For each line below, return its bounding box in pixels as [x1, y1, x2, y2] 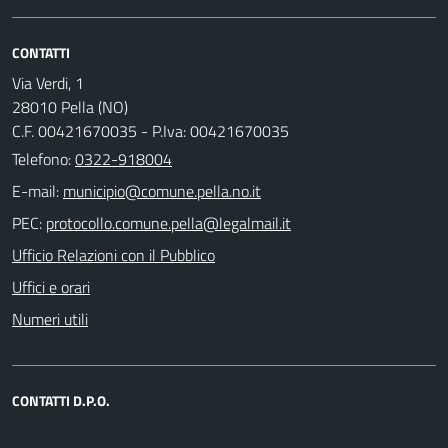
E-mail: [12, 178, 59, 203]
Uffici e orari [12, 274, 90, 299]
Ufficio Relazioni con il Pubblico [12, 242, 215, 267]
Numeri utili [12, 306, 88, 331]
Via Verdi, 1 [12, 70, 84, 95]
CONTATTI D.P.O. [12, 389, 110, 411]
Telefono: [12, 146, 75, 171]
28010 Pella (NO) [12, 94, 128, 119]
